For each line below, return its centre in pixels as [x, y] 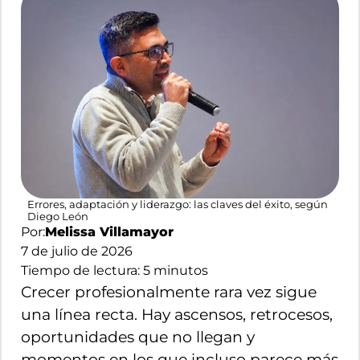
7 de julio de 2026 [77, 251]
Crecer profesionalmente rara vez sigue [169, 291]
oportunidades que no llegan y [138, 336]
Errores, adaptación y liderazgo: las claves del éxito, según [178, 204]
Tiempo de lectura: [82, 270]
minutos [179, 270]
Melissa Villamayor [109, 231]
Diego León [58, 216]
